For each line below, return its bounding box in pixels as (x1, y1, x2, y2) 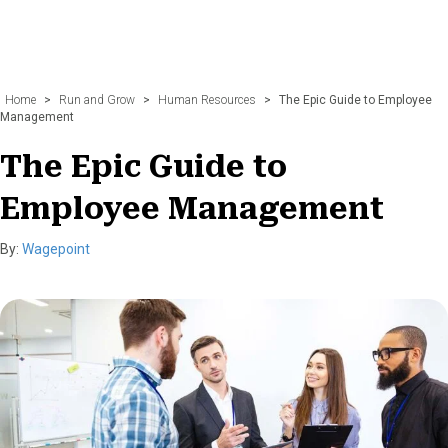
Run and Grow (59, 92, 135, 107)
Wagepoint (22, 240, 90, 257)
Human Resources (158, 92, 256, 107)
